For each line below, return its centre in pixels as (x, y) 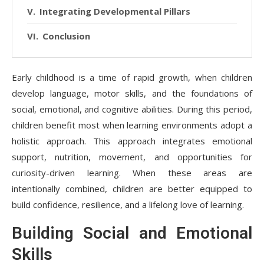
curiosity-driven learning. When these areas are (132, 172)
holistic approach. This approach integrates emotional (132, 141)
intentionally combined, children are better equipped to (132, 188)
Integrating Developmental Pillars (115, 11)
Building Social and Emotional (132, 233)
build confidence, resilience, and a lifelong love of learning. (128, 204)
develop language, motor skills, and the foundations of (132, 93)
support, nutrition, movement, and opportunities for (132, 156)
